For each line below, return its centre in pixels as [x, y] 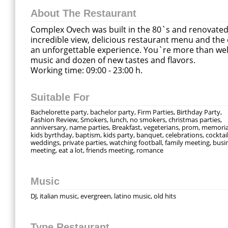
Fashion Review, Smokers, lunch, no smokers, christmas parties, [126, 120]
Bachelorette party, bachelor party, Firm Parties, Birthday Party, [126, 112]
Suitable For [60, 97]
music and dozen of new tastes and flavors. [113, 60]
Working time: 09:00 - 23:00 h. [87, 70]
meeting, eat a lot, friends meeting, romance [97, 150]
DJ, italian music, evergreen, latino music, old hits [103, 196]
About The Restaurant [83, 13]
